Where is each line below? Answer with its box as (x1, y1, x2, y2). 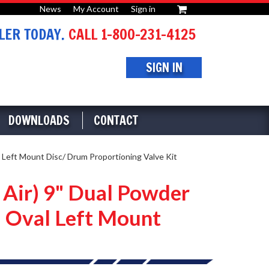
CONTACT (94, 112, 138, 129)
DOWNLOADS (8, 112, 70, 129)
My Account (73, 4, 119, 14)
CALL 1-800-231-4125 (65, 24, 196, 44)
